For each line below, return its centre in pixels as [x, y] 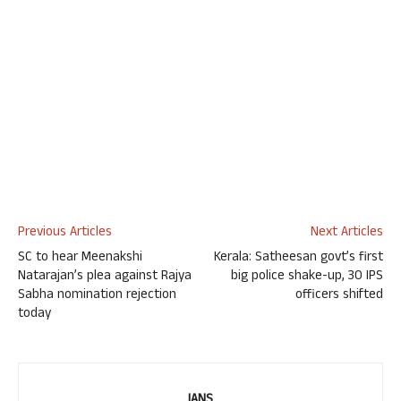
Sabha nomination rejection [97, 296]
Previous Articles [65, 234]
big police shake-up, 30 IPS [307, 277]
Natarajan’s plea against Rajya [105, 277]
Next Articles [347, 234]
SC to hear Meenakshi [80, 259]
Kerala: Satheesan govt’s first [299, 259]
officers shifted [339, 296]
